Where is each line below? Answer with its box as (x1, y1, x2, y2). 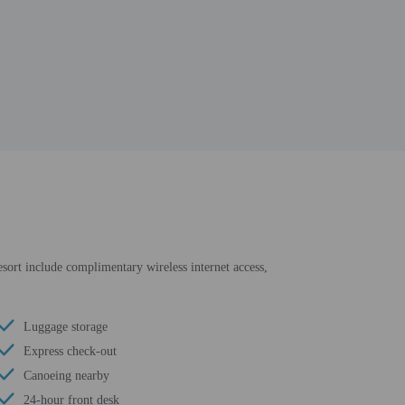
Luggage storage (23, 320, 108, 334)
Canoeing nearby (23, 369, 109, 382)
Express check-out (23, 344, 117, 358)
